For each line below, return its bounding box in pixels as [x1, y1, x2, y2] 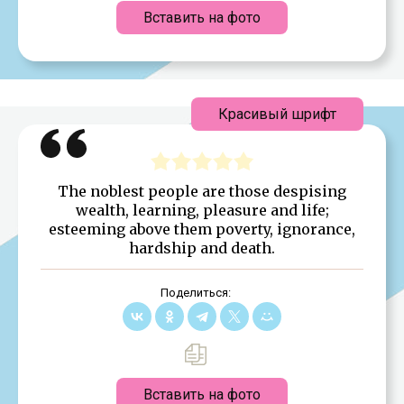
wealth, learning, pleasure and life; [75, 200, 329, 219]
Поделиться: [160, 285, 231, 299]
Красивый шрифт [218, 105, 336, 123]
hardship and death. [129, 238, 275, 257]
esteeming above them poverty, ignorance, [49, 219, 355, 238]
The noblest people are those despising [58, 181, 346, 200]
